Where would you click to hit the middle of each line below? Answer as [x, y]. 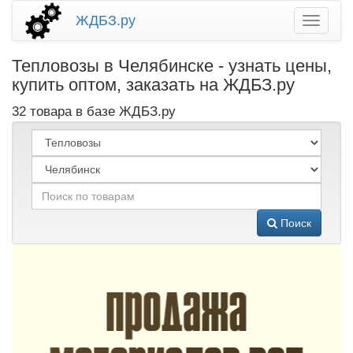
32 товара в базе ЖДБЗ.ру [94, 111]
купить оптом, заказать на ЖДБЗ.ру [153, 85]
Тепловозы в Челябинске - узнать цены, [172, 66]
